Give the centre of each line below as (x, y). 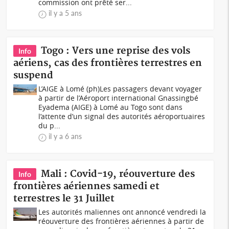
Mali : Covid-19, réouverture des (118, 174)
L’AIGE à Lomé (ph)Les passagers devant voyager (120, 89)
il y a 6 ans (65, 136)
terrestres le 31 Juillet (64, 199)
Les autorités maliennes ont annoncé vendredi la (122, 212)
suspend (33, 75)
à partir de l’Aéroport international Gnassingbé (119, 98)
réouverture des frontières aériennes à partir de (121, 221)
